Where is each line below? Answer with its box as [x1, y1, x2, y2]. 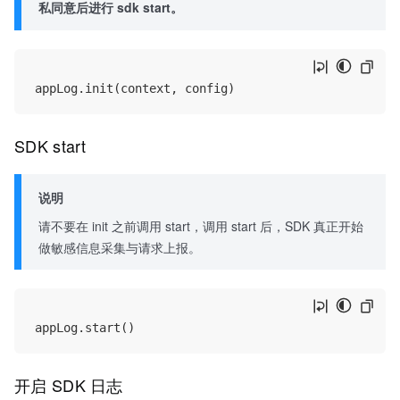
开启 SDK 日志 [14, 372, 128, 396]
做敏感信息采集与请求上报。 [38, 237, 202, 256]
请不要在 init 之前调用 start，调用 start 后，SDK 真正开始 [38, 216, 364, 235]
